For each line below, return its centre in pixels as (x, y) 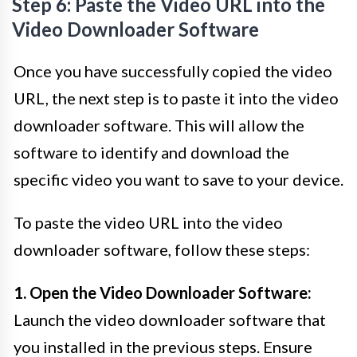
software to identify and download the (151, 153)
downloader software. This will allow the (159, 126)
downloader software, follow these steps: (162, 250)
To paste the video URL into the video (148, 223)
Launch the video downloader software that (170, 320)
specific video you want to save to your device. (178, 180)
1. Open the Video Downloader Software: (163, 293)
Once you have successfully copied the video (173, 71)
